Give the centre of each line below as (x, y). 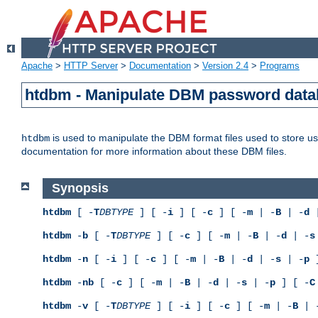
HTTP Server (91, 66)
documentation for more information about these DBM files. (154, 152)
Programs (280, 66)
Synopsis (80, 188)
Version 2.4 (225, 66)
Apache (37, 66)
